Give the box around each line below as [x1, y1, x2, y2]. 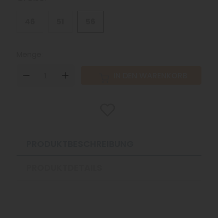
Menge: [16, 49, 43, 59]
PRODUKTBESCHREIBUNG [26, 138, 134, 150]
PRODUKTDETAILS [26, 162, 102, 174]
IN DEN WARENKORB [113, 70, 187, 81]
